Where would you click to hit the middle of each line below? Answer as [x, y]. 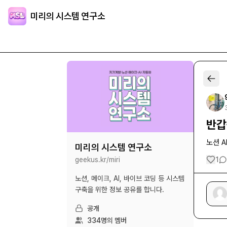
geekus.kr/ [92, 159]
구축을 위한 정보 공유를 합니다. [120, 189]
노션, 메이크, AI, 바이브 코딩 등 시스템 [130, 178]
